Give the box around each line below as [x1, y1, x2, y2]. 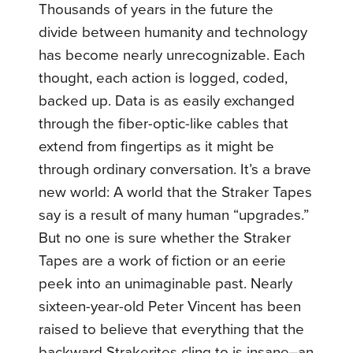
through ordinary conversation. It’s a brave [39, 161, 312, 179]
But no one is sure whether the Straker [39, 229, 292, 247]
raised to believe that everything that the [39, 321, 305, 339]
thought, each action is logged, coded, [39, 69, 288, 87]
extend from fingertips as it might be [39, 138, 275, 156]
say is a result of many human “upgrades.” [39, 206, 310, 225]
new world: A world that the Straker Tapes [39, 184, 313, 202]
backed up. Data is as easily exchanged [39, 92, 295, 110]
